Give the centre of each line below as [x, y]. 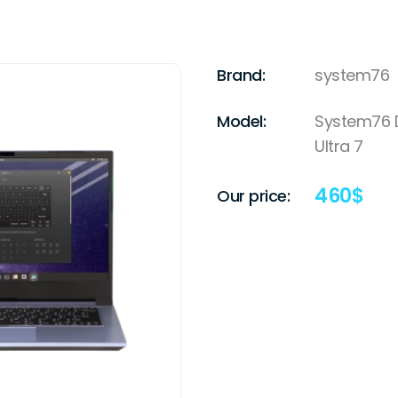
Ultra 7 [339, 147]
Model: [241, 122]
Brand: [241, 76]
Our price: [253, 195]
